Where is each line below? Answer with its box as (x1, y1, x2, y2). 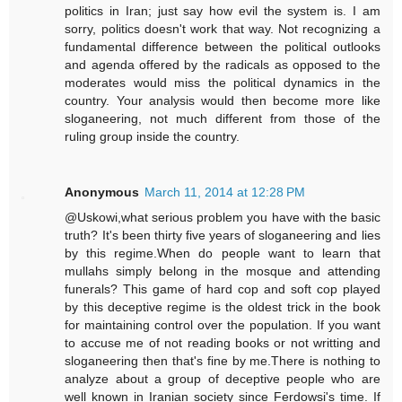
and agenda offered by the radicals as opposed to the (65, 57, 380, 73)
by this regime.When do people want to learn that (65, 246, 380, 261)
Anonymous (65, 185, 140, 200)
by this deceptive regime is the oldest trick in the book (65, 300, 380, 315)
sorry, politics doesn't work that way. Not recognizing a (65, 22, 380, 37)
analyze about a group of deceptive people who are (65, 371, 380, 387)
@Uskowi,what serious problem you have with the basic (65, 210, 380, 225)
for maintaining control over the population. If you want (65, 318, 380, 333)
